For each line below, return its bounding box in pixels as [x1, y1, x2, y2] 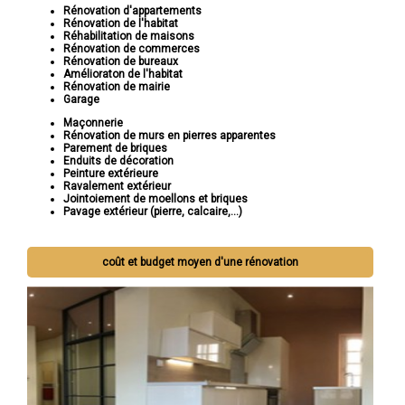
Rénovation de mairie [63, 80, 170, 94]
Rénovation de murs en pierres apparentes [63, 129, 276, 143]
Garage [63, 93, 99, 107]
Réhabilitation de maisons [63, 30, 194, 43]
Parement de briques [63, 142, 167, 155]
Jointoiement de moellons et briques [63, 193, 248, 206]
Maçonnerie [63, 117, 123, 130]
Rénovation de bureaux [63, 55, 178, 69]
